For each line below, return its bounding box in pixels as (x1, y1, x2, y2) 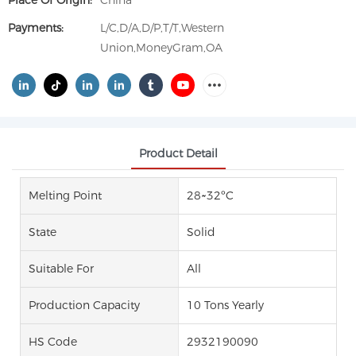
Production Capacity (29, 297, 140, 312)
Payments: (8, 21, 64, 35)
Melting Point (29, 188, 102, 203)
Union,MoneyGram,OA (100, 41, 222, 55)
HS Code (29, 334, 77, 349)
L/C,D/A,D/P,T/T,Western (100, 21, 224, 35)
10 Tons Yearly (186, 297, 264, 312)
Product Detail (138, 145, 218, 161)
